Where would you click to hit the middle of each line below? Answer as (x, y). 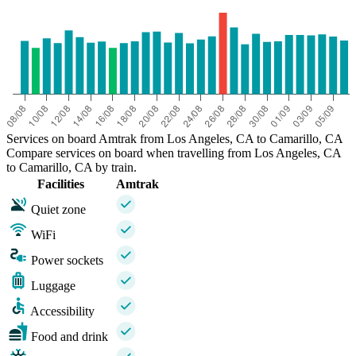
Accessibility (62, 311)
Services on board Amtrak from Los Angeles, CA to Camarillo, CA (175, 139)
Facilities (61, 184)
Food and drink (70, 337)
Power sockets (67, 261)
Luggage (53, 286)
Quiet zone (58, 210)
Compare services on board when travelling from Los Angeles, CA (174, 153)
